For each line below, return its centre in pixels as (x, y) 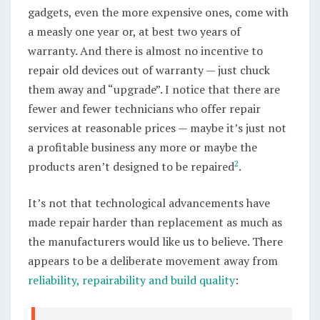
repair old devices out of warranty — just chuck (149, 70)
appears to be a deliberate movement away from (153, 261)
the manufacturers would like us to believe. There (155, 241)
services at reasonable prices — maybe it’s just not (157, 128)
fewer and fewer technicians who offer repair (144, 109)
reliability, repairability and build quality (131, 280)
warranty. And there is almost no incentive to (145, 51)
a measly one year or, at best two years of (134, 31)
